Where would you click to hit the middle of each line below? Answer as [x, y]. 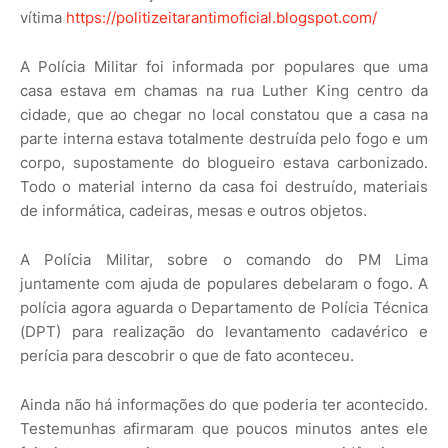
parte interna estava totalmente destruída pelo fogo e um [224, 139]
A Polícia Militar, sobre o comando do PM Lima [224, 260]
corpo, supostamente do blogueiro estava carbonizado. [224, 163]
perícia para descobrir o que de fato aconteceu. [187, 356]
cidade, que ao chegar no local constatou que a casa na [224, 115]
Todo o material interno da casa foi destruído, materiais [224, 187]
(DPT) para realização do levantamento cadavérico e [224, 332]
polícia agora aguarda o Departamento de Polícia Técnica [224, 308]
